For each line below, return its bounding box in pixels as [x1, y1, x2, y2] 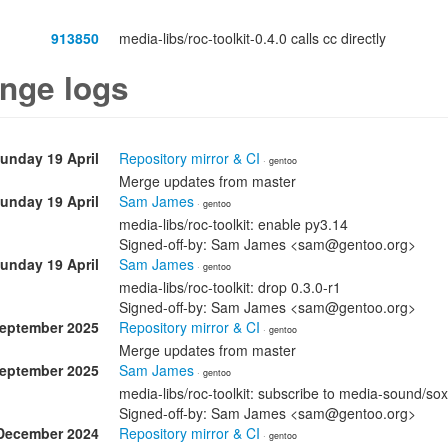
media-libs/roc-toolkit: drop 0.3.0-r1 [119, 277, 341, 297]
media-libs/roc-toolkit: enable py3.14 [119, 214, 348, 234]
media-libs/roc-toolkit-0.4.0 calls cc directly [119, 28, 386, 48]
